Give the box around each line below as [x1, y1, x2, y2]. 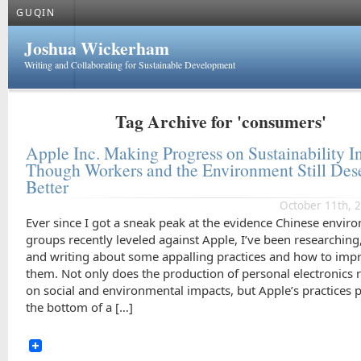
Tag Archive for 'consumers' [115, 109, 327, 134]
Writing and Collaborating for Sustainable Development [24, 58, 235, 71]
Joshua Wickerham [24, 35, 169, 60]
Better [26, 175, 69, 198]
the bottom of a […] [26, 299, 134, 315]
